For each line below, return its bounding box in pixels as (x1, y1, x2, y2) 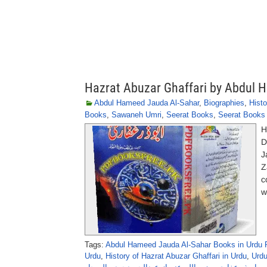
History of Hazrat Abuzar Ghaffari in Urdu (105, 252, 247, 260)
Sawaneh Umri (111, 110, 162, 119)
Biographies (204, 98, 244, 107)
